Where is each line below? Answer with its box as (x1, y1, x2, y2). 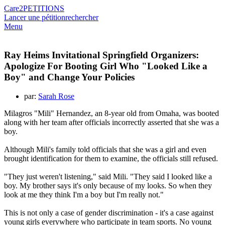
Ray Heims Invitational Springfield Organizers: (4, 49, 199, 60)
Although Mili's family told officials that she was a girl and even (4, 145, 206, 154)
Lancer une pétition (4, 13, 65, 22)
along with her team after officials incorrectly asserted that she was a (4, 118, 219, 127)
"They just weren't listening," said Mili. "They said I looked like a (4, 172, 212, 181)
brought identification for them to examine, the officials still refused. (4, 154, 218, 163)
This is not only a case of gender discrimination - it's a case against (4, 208, 213, 217)
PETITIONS (23, 4, 64, 13)
